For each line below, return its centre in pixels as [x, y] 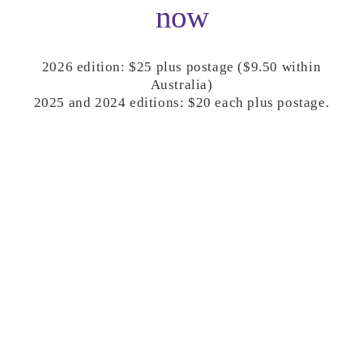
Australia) [181, 84]
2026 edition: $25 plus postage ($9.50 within [181, 66]
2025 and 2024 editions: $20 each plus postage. [181, 102]
